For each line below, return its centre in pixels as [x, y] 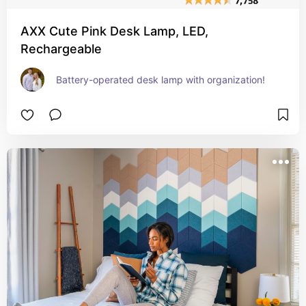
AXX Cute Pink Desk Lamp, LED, [114, 31]
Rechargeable [61, 49]
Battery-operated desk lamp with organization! [161, 80]
